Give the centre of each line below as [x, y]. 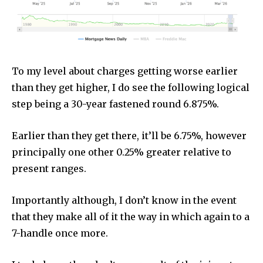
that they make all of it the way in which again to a [131, 216]
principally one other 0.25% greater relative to [122, 152]
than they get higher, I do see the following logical [131, 87]
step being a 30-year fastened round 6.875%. [115, 104]
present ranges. [49, 168]
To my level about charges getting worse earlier [125, 71]
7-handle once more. [60, 233]
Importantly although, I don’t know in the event [124, 200]
